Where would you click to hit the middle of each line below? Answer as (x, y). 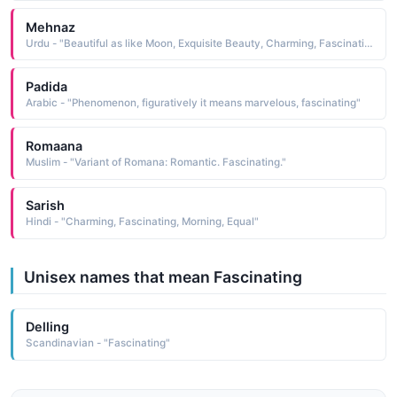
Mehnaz (50, 27)
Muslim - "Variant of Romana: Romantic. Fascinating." (156, 162)
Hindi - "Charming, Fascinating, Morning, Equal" (142, 222)
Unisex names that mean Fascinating (163, 276)
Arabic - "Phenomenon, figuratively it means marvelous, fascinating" (193, 102)
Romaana (54, 145)
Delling (47, 327)
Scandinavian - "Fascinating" (97, 343)
